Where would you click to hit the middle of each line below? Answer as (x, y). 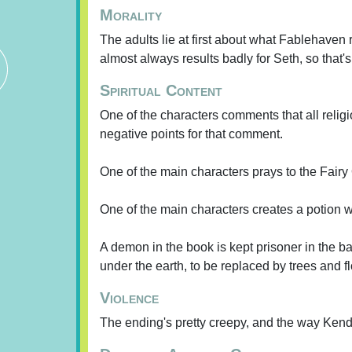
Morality (131, 15)
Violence (129, 298)
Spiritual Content (161, 90)
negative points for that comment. (191, 134)
